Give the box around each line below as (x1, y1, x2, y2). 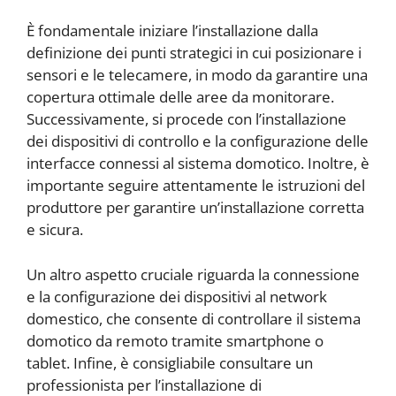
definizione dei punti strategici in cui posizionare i (27, 42, 362, 64)
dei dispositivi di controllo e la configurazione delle (27, 131, 369, 152)
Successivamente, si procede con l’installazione (27, 109, 346, 130)
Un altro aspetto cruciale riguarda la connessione (27, 263, 360, 285)
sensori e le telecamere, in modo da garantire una (27, 65, 368, 86)
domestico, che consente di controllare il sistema (27, 308, 361, 329)
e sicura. (27, 219, 83, 240)
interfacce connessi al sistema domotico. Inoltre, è (27, 153, 369, 174)
